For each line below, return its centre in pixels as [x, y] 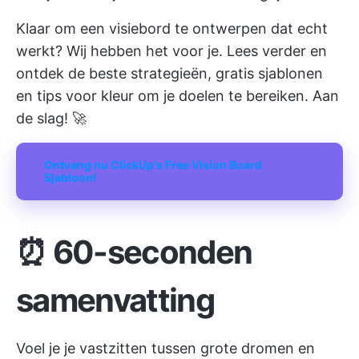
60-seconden [152, 252]
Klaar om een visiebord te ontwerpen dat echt [172, 28]
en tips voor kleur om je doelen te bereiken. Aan [177, 96]
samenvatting [115, 300]
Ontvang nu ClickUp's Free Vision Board [153, 165]
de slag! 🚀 [51, 118]
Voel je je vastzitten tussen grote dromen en [165, 348]
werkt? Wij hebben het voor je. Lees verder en [171, 51]
